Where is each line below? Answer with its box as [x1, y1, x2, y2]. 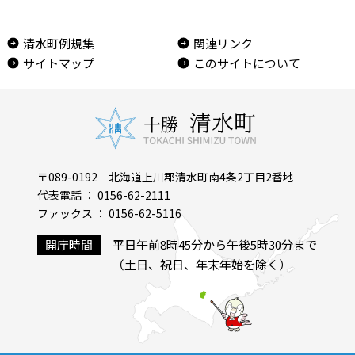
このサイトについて [193, 55, 300, 71]
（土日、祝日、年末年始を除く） [113, 256, 292, 273]
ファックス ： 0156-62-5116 [37, 205, 182, 221]
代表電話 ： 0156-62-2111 [37, 187, 171, 203]
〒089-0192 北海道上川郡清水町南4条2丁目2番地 [37, 169, 295, 185]
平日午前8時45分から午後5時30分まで [113, 236, 318, 253]
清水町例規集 [23, 35, 95, 52]
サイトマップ [23, 55, 95, 71]
